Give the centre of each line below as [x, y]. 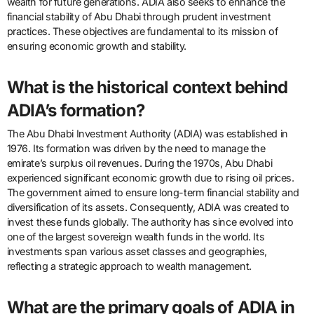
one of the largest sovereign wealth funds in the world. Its [136, 237]
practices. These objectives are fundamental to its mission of [142, 32]
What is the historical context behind [147, 88]
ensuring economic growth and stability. [96, 46]
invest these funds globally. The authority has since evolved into [150, 222]
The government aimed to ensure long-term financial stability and [153, 193]
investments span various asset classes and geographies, [137, 252]
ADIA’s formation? [75, 111]
